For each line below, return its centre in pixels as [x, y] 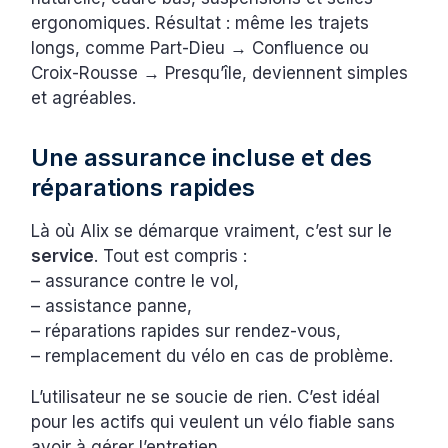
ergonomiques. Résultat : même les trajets [200, 23]
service [63, 256]
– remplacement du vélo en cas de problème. [212, 356]
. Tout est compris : [171, 256]
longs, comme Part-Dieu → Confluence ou [200, 48]
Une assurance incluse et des [202, 158]
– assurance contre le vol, [135, 281]
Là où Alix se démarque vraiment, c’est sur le [212, 231]
